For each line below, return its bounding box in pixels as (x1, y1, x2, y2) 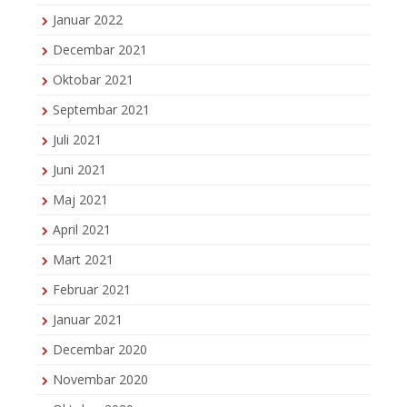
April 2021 (53, 220, 111, 238)
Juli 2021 (53, 130, 102, 148)
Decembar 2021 (53, 40, 147, 58)
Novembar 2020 (53, 370, 148, 388)
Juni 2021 (53, 160, 106, 178)
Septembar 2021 (53, 100, 150, 118)
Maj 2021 (53, 190, 108, 208)
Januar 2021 (53, 310, 123, 328)
